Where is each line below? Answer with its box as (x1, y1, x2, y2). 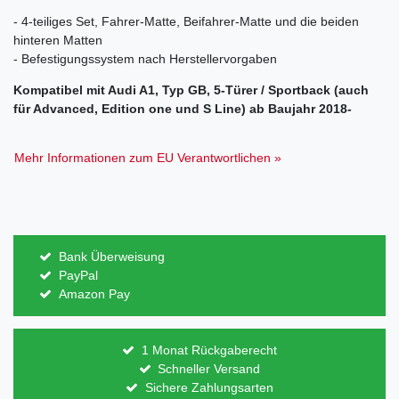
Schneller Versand (158, 362, 261, 376)
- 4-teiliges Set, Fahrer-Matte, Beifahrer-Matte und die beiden (13, 14, 359, 28)
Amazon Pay (58, 287, 130, 301)
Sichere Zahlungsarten (144, 380, 273, 395)
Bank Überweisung (58, 249, 165, 264)
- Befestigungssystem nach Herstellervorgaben (13, 52, 277, 66)
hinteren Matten (13, 33, 102, 47)
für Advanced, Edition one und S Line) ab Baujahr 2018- (13, 102, 352, 116)
